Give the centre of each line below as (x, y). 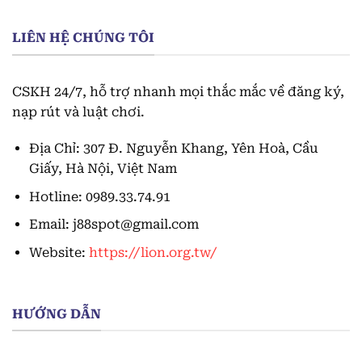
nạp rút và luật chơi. (78, 112)
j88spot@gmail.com (135, 225)
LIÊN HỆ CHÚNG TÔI (83, 38)
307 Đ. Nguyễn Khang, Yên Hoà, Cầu (200, 149)
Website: (59, 253)
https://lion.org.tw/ (152, 253)
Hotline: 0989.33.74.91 (99, 196)
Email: (51, 225)
